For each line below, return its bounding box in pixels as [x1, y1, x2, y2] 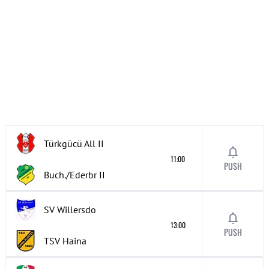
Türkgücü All [44, 138, 95, 150]
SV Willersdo [44, 204, 96, 216]
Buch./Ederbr [44, 169, 97, 181]
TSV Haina [44, 235, 86, 247]
